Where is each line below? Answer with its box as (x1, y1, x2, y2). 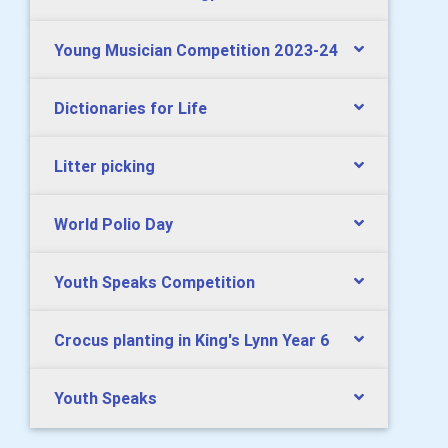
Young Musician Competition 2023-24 (54, 40, 338, 60)
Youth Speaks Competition (54, 272, 255, 292)
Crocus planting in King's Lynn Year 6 (54, 330, 330, 350)
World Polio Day (54, 214, 173, 234)
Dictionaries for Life (54, 98, 207, 118)
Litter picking (54, 156, 155, 176)
